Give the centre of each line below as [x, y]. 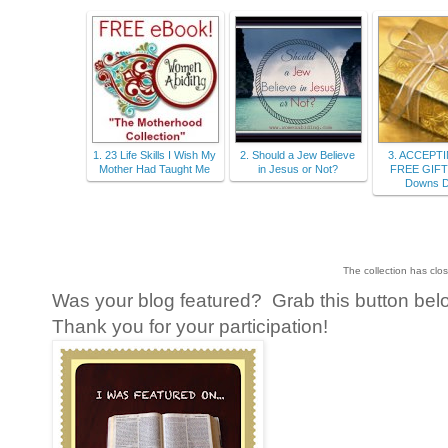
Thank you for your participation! [190, 326]
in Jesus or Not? [297, 168]
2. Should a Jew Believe [297, 154]
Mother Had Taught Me [154, 168]
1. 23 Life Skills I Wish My [154, 154]
